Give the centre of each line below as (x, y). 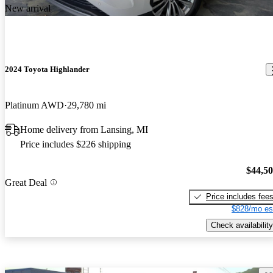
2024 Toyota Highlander (47, 69)
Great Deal (26, 182)
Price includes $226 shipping (76, 144)
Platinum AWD (34, 105)
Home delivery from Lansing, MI (84, 130)
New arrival (28, 8)
